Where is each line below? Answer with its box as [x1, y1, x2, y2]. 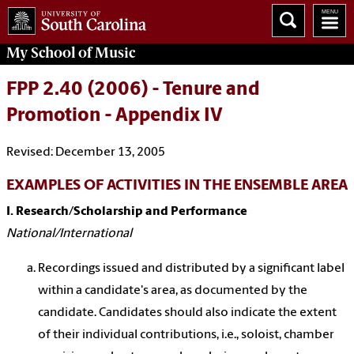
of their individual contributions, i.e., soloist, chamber [38, 329, 334, 342]
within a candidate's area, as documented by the [38, 284, 307, 298]
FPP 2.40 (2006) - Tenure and [6, 81, 260, 100]
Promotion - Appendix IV [6, 107, 223, 126]
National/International [6, 228, 132, 241]
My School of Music [6, 43, 135, 62]
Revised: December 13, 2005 [6, 146, 165, 160]
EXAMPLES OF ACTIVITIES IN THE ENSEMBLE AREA [6, 179, 348, 194]
